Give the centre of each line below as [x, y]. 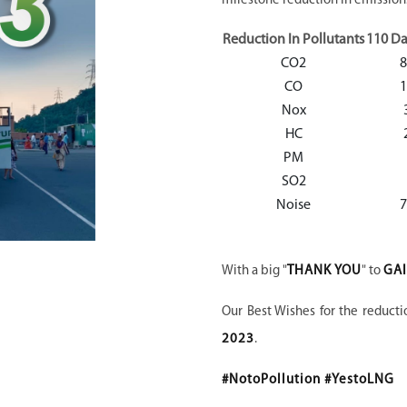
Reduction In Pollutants [293, 40]
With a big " [254, 271]
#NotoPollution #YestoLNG [308, 380]
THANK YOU [324, 271]
